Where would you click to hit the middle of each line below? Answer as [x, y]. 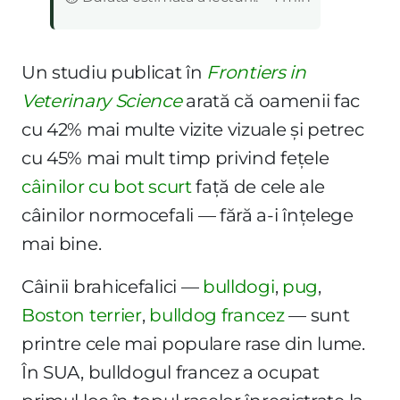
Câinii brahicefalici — [112, 286]
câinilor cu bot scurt [107, 186]
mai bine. [62, 243]
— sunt [317, 315]
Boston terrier [82, 315]
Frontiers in [256, 72]
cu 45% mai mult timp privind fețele [175, 158]
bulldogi [239, 286]
